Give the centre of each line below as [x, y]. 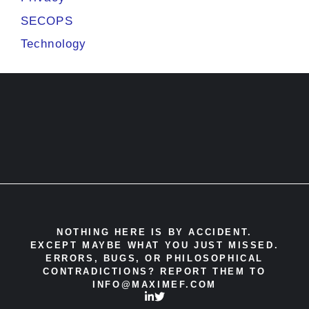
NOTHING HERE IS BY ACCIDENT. [154, 232]
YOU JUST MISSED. [222, 246]
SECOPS [47, 21]
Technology [53, 44]
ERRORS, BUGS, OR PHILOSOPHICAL [154, 259]
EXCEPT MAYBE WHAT [97, 246]
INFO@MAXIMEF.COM [154, 285]
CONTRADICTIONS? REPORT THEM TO [154, 272]
